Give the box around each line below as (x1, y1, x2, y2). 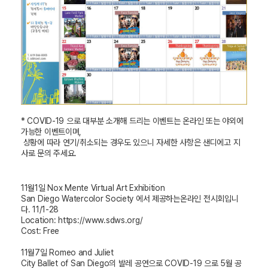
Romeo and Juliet (49, 248, 114, 258)
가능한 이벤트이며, (21, 127, 84, 137)
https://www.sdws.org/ (58, 215, 143, 226)
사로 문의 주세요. (21, 148, 77, 159)
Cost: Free (21, 226, 60, 236)
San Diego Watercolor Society (21, 194, 136, 204)
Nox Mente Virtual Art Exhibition (47, 183, 165, 193)
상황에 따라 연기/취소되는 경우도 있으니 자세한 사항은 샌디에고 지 (21, 138, 240, 148)
